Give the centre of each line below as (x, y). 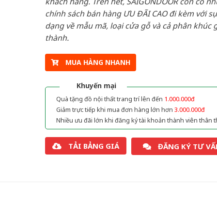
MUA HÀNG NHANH (98, 62)
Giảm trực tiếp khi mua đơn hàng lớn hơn (115, 110)
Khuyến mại (96, 86)
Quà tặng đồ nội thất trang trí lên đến (110, 99)
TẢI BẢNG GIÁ (93, 146)
